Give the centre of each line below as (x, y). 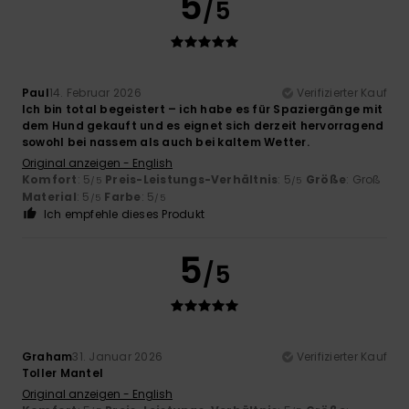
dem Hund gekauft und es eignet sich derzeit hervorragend (203, 125)
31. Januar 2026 (118, 356)
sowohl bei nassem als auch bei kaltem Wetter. (166, 142)
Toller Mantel (63, 372)
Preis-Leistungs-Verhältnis (192, 179)
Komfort (50, 179)
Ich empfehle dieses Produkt (124, 214)
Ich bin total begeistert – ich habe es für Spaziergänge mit (203, 109)
